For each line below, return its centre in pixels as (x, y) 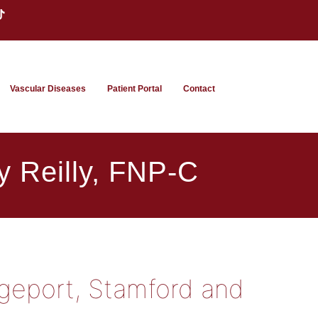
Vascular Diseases (48, 89)
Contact (199, 89)
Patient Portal (135, 89)
